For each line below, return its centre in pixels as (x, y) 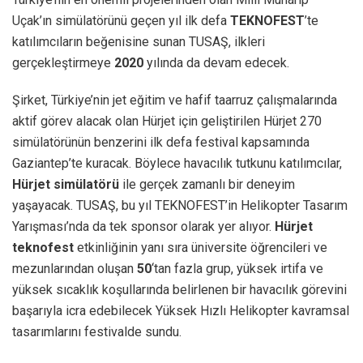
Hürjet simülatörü (66, 185)
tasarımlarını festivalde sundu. (97, 332)
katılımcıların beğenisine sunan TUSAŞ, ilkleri (139, 42)
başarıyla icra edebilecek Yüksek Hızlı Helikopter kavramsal (181, 311)
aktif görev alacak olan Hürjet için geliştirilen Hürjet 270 (167, 122)
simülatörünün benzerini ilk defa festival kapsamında (161, 143)
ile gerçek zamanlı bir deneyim (207, 185)
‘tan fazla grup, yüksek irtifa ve (237, 269)
